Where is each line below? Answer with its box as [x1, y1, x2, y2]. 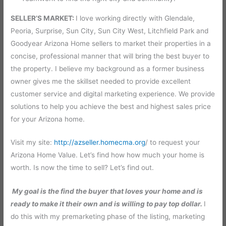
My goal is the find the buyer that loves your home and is [12, 187, 203, 196]
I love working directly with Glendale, [76, 14, 195, 22]
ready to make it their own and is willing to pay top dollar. [11, 200, 204, 208]
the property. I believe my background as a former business [11, 64, 205, 73]
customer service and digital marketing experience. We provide [11, 89, 215, 98]
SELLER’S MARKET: [11, 14, 76, 22]
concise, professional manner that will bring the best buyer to [11, 51, 210, 60]
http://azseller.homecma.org [54, 138, 146, 147]
